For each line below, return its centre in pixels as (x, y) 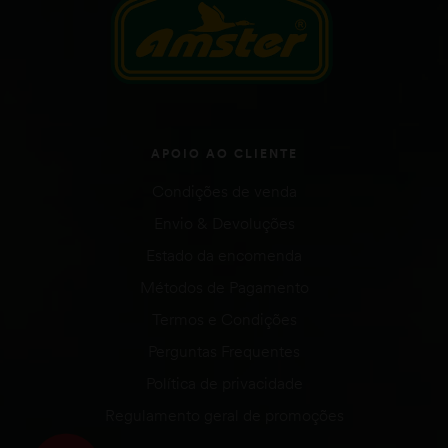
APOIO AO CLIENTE (224, 154)
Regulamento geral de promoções (224, 415)
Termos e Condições (224, 319)
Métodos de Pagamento (224, 287)
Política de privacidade (224, 383)
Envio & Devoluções (224, 223)
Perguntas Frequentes (224, 351)
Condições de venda (224, 191)
